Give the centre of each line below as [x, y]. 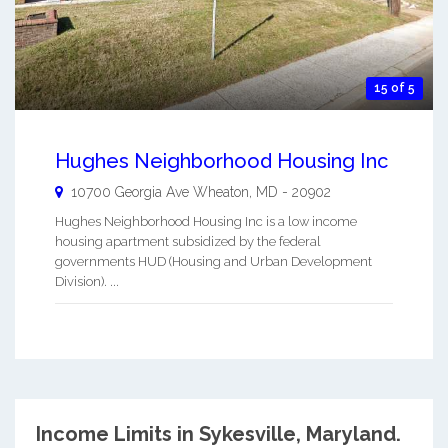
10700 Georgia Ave [130, 191]
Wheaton [221, 191]
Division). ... [87, 281]
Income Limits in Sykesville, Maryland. [218, 433]
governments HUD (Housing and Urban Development [213, 261]
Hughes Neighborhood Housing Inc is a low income [206, 221]
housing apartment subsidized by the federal [188, 241]
